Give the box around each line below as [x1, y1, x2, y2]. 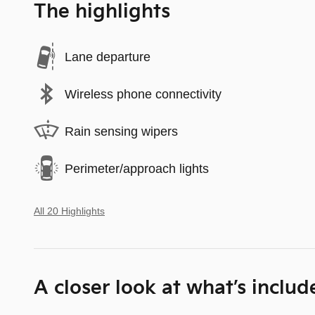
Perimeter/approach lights [65, 161, 209, 176]
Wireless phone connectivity [65, 86, 221, 101]
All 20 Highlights [34, 206, 105, 217]
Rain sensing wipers [65, 124, 178, 139]
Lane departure [65, 49, 150, 64]
